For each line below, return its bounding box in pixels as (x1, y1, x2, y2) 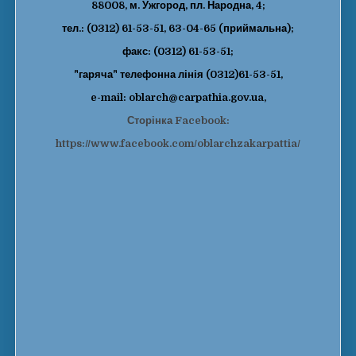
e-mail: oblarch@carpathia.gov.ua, (90, 91, 266, 103)
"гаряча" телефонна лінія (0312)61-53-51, (73, 68, 283, 80)
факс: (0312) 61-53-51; (122, 44, 234, 57)
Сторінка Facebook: (126, 114, 230, 126)
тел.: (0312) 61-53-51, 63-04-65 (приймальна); (62, 21, 294, 34)
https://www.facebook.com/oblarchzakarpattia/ (56, 137, 300, 149)
